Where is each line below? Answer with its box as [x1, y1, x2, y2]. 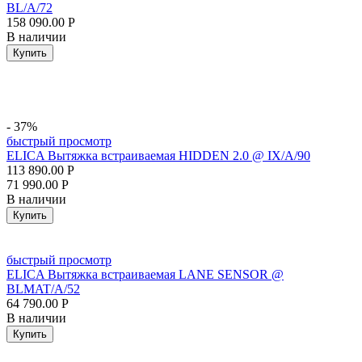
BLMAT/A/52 [6, 281, 80, 296]
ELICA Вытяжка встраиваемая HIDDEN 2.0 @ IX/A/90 [6, 148, 310, 162]
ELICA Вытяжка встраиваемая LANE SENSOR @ [6, 267, 284, 281]
